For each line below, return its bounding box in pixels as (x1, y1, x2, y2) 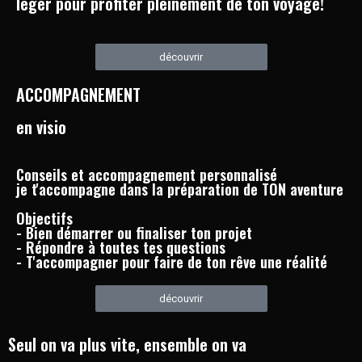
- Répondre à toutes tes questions (16, 236, 225, 258)
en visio (16, 114, 66, 139)
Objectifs (16, 207, 73, 229)
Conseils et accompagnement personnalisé (16, 163, 277, 185)
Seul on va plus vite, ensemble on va (8, 331, 246, 356)
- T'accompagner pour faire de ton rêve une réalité (16, 250, 327, 272)
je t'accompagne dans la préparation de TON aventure (16, 178, 343, 200)
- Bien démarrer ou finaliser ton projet (16, 221, 252, 243)
